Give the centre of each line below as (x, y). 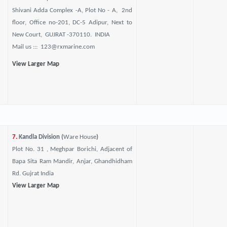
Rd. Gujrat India (33, 174)
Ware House (80, 137)
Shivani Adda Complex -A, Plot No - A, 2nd (72, 10)
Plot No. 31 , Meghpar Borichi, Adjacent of (72, 149)
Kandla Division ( (40, 137)
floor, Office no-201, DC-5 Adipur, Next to (72, 23)
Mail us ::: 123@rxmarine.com (53, 47)
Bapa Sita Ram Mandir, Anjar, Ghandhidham (72, 161)
